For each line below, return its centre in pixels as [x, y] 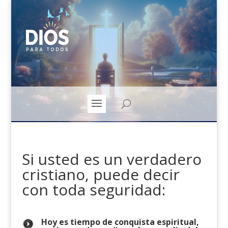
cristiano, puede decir [101, 174]
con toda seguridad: [93, 190]
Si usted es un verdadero [111, 159]
